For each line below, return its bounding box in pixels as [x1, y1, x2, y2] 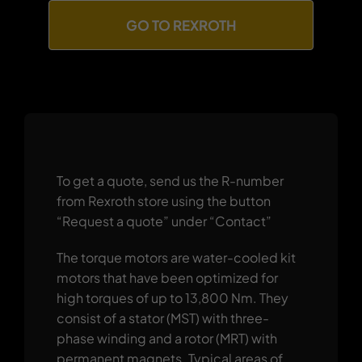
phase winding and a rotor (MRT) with [56, 329, 277, 347]
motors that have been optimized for [56, 268, 278, 286]
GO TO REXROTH [126, 15, 236, 34]
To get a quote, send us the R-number [56, 171, 284, 189]
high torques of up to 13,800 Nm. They [56, 288, 288, 306]
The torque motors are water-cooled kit [56, 248, 296, 266]
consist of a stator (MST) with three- [56, 309, 269, 326]
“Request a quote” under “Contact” [56, 212, 271, 229]
